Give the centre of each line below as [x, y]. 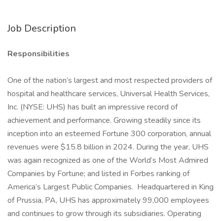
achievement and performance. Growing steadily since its [104, 120]
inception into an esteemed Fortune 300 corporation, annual [109, 134]
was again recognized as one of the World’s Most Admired [108, 160]
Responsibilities [38, 54]
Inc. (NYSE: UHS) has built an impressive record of [92, 107]
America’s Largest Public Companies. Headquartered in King [110, 187]
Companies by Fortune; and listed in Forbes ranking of [98, 174]
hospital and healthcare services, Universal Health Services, [109, 94]
